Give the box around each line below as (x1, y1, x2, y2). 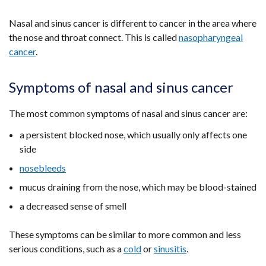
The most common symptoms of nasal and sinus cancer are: (9, 107, 248, 119)
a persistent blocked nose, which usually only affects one (20, 129, 247, 140)
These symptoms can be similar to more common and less (9, 229, 241, 240)
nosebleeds (20, 162, 66, 173)
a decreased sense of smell (20, 200, 126, 211)
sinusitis (154, 243, 186, 254)
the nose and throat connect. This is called (9, 31, 179, 43)
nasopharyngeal (179, 31, 243, 43)
